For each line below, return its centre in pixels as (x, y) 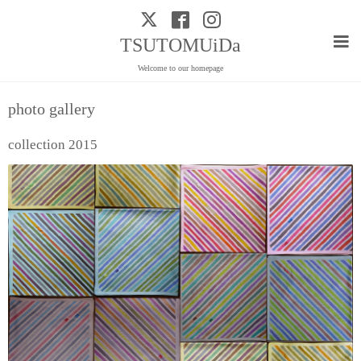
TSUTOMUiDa (180, 46)
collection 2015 (53, 145)
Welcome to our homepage (180, 68)
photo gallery (52, 110)
